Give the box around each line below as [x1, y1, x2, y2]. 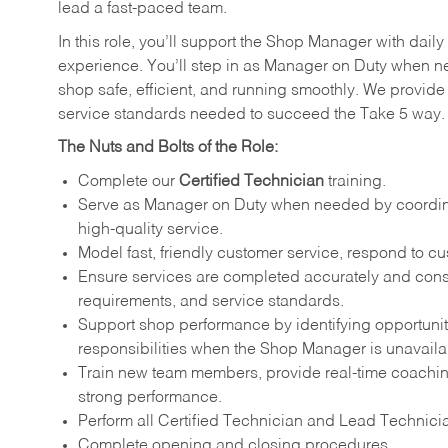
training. [324, 173, 386, 190]
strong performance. [78, 389, 222, 406]
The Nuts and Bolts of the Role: [58, 140, 278, 157]
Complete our [78, 173, 179, 190]
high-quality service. [78, 221, 223, 238]
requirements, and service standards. [78, 293, 344, 310]
